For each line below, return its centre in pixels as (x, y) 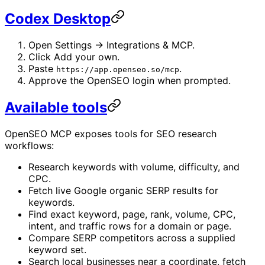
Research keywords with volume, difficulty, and (134, 167)
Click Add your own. (74, 56)
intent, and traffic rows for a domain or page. (130, 226)
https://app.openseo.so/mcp (118, 69)
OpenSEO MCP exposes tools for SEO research (111, 133)
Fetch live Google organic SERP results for (123, 190)
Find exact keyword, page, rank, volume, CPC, (132, 214)
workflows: (29, 145)
